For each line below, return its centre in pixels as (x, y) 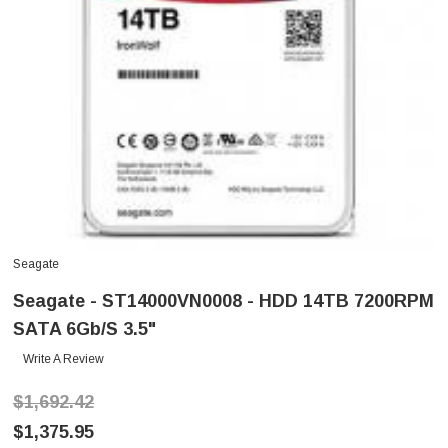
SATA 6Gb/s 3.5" (84, 329)
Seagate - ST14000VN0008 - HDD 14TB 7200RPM (223, 301)
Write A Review (63, 359)
